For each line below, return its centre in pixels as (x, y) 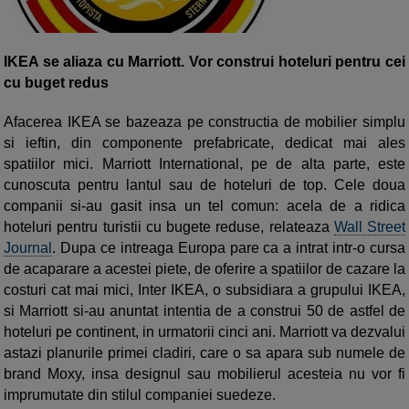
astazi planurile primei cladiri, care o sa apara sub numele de (204, 353)
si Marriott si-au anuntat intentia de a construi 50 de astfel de (204, 311)
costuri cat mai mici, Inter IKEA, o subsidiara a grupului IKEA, (204, 290)
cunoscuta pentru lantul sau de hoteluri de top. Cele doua (204, 185)
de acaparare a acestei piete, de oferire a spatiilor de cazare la (204, 269)
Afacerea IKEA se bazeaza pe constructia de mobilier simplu (204, 122)
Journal (28, 248)
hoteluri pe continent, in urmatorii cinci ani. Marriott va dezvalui (204, 332)
